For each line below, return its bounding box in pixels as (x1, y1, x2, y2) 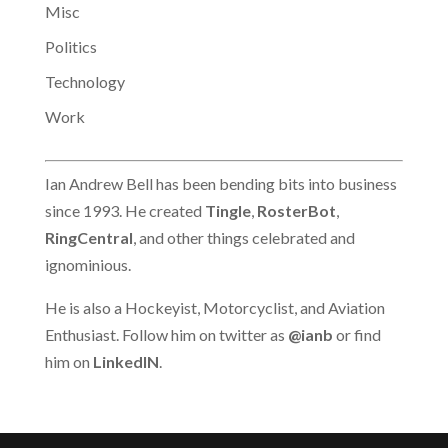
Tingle (204, 201, 251, 220)
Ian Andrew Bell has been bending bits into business (44, 174, 397, 193)
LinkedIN (92, 352, 159, 371)
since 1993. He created (44, 201, 205, 220)
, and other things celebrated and (132, 228, 355, 247)
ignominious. (44, 255, 131, 274)
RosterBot (256, 201, 336, 220)
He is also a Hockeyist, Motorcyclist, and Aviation (44, 298, 385, 317)
